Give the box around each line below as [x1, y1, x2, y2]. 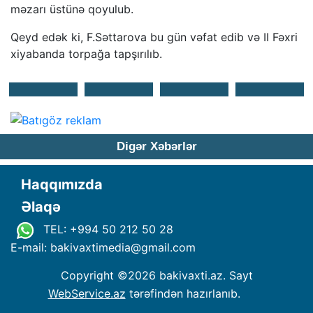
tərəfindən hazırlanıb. [125, 286, 244, 300]
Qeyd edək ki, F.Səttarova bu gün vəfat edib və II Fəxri [10, 29, 298, 44]
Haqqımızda [21, 176, 103, 194]
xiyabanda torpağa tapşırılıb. [10, 46, 162, 61]
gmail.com [141, 240, 196, 254]
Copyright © [60, 268, 128, 282]
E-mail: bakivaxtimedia [10, 240, 131, 254]
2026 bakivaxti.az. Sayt [127, 268, 253, 282]
